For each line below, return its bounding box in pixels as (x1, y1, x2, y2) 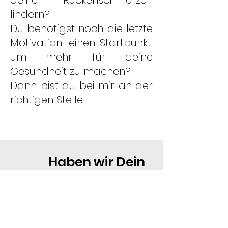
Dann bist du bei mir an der (10, 78, 153, 93)
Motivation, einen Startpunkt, (10, 36, 153, 50)
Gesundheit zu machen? (10, 64, 131, 78)
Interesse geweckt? (11, 176, 152, 193)
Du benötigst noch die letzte (10, 21, 153, 36)
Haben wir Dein (18, 153, 145, 171)
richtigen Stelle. (10, 93, 84, 107)
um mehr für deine (10, 50, 153, 64)
